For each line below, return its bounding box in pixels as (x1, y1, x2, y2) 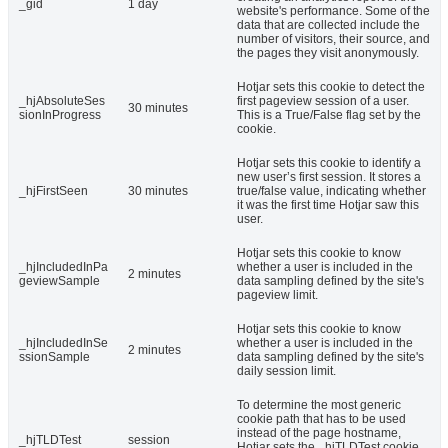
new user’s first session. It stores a (237, 170, 421, 185)
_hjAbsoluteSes (19, 94, 105, 109)
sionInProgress (19, 108, 101, 123)
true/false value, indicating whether (237, 184, 426, 199)
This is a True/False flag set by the (237, 108, 421, 123)
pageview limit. (237, 288, 318, 303)
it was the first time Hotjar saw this (237, 198, 419, 213)
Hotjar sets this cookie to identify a (237, 156, 421, 171)
